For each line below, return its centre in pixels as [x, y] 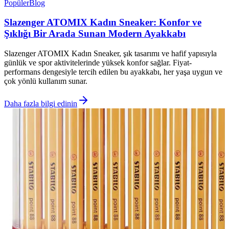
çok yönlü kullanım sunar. [46, 81]
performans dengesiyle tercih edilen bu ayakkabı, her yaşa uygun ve [113, 72]
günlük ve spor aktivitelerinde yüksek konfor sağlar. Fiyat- [98, 63]
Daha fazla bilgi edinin [41, 104]
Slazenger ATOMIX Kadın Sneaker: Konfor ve [103, 22]
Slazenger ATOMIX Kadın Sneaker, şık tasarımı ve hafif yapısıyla [110, 54]
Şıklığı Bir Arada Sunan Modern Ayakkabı [95, 34]
